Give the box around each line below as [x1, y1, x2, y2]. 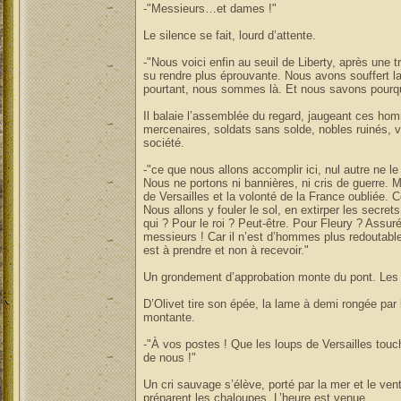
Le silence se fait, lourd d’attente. [142, 29, 316, 42]
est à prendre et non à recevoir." [142, 243, 309, 257]
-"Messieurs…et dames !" [142, 2, 277, 15]
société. [142, 136, 184, 149]
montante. [142, 311, 195, 324]
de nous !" [142, 351, 196, 364]
